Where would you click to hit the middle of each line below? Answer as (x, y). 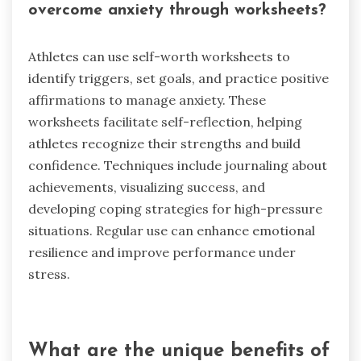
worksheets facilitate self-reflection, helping (165, 121)
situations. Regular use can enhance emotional (172, 230)
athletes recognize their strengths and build (164, 143)
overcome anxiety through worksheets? (177, 11)
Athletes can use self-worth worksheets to (159, 56)
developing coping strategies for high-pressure (175, 208)
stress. (49, 274)
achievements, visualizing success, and (147, 187)
